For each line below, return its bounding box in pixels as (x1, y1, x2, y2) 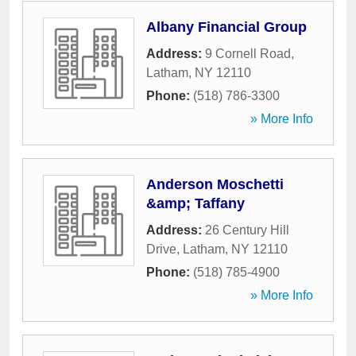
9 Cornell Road (205, 47, 291, 60)
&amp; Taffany (146, 195, 245, 211)
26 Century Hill (205, 223, 289, 237)
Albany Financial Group (146, 19, 307, 35)
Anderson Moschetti (146, 176, 284, 192)
